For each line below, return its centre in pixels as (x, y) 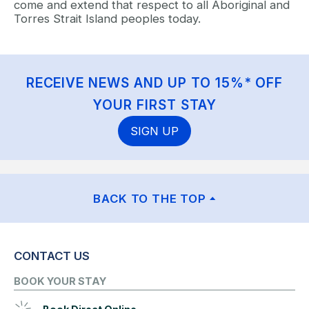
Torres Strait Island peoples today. (107, 18)
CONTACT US (52, 256)
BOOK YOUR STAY (60, 281)
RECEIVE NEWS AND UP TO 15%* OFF (154, 82)
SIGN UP (154, 131)
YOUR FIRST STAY (154, 104)
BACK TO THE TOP (150, 198)
